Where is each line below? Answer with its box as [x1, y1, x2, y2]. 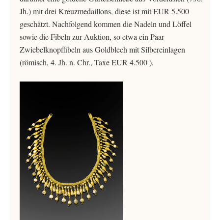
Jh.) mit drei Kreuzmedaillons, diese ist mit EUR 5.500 [20, 6, 189, 16]
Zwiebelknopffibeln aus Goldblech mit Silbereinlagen [20, 44, 185, 55]
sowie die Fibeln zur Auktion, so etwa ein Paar [20, 31, 164, 42]
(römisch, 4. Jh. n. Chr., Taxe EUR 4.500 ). [20, 57, 154, 67]
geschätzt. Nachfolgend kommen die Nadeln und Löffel [20, 19, 192, 29]
